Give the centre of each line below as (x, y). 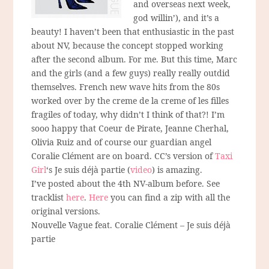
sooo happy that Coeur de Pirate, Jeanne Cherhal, (130, 128)
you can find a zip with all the (169, 198)
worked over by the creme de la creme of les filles (130, 101)
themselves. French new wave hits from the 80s (126, 87)
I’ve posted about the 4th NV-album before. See (126, 184)
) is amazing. (177, 170)
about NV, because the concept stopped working (128, 46)
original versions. (66, 211)
